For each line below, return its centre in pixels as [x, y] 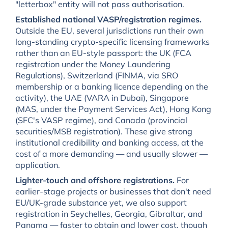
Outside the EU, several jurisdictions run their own [109, 30]
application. [37, 165]
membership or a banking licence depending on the [111, 86]
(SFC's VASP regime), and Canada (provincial [101, 120]
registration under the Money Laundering [93, 64]
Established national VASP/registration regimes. [108, 19]
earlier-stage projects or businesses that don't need [113, 191]
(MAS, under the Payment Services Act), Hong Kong [113, 109]
